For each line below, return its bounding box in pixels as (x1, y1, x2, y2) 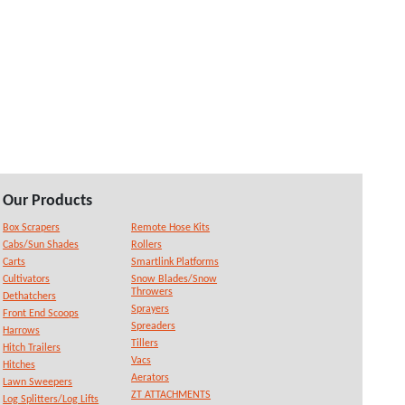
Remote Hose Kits (131, 222, 211, 233)
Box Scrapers (3, 222, 61, 233)
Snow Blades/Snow (131, 274, 218, 285)
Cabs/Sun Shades (3, 240, 80, 250)
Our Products (3, 193, 93, 210)
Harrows (3, 325, 41, 336)
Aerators (131, 372, 170, 383)
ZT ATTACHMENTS (131, 390, 212, 400)
